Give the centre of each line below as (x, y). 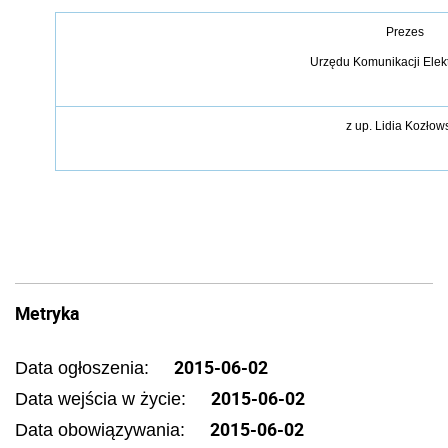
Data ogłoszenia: (84, 368)
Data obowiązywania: (102, 430)
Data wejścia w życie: (103, 399)
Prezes (405, 31)
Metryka (47, 313)
